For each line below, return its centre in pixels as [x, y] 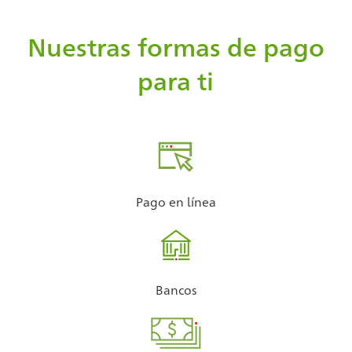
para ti [176, 80]
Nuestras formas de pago [176, 46]
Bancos [176, 290]
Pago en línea [176, 202]
